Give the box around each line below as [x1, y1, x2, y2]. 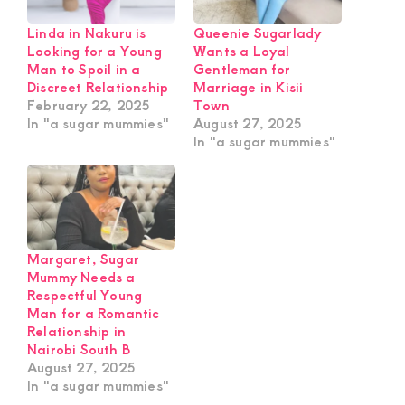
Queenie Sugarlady [193, 24, 322, 42]
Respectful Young [27, 285, 143, 304]
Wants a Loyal [193, 42, 290, 61]
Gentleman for [193, 60, 291, 79]
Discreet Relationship [27, 78, 169, 97]
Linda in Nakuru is [27, 24, 146, 42]
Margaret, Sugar [27, 249, 139, 268]
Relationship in [27, 321, 126, 340]
